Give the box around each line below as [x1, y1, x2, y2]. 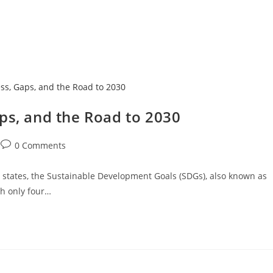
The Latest [208, 16, 257, 27]
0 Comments [15, 140, 66, 152]
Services [147, 16, 185, 27]
